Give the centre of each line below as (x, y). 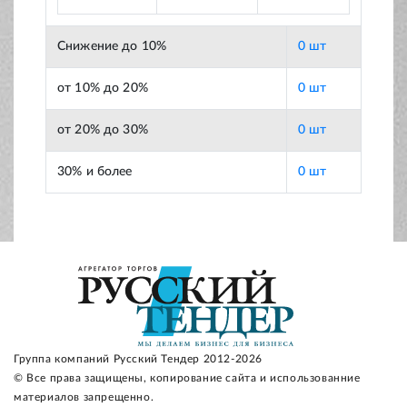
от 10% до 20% (103, 89)
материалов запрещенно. (84, 397)
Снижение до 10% (112, 47)
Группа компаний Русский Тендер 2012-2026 (138, 359)
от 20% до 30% (103, 130)
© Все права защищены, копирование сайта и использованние (187, 378)
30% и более (95, 172)
